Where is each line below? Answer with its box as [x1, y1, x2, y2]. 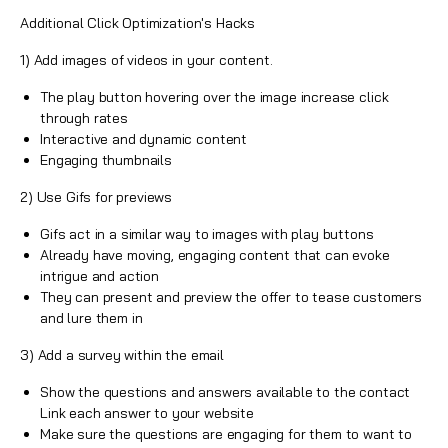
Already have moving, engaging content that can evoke [40, 245, 390, 264]
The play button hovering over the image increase [40, 87, 360, 106]
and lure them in [40, 308, 143, 327]
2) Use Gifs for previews [20, 187, 173, 206]
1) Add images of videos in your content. [20, 50, 273, 69]
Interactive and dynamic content [40, 129, 248, 148]
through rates [40, 108, 128, 127]
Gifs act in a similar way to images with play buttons [40, 224, 374, 243]
